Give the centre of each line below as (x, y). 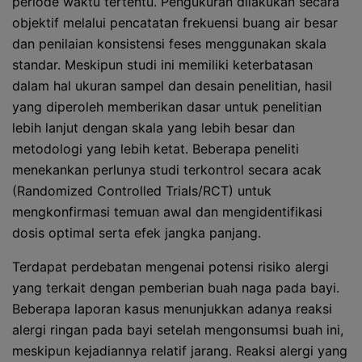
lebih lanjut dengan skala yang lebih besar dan (154, 128)
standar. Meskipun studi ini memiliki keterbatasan (162, 65)
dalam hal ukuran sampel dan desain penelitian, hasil (172, 86)
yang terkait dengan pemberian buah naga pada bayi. (176, 288)
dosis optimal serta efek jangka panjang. (137, 233)
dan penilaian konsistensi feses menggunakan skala (169, 44)
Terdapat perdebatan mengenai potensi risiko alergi (170, 267)
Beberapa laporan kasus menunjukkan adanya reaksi (172, 309)
